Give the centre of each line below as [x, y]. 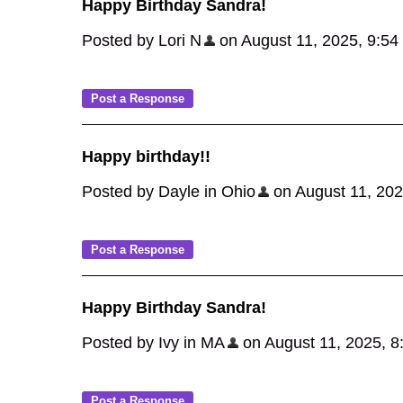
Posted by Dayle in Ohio [169, 192]
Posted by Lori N [142, 40]
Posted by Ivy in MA [153, 343]
